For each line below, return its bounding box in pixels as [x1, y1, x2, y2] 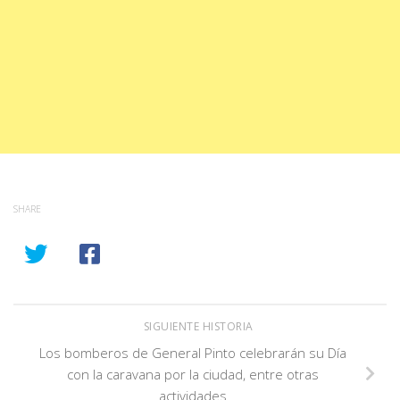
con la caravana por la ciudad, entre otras [67, 364, 319, 383]
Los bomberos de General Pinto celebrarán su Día [39, 343, 346, 362]
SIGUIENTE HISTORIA [143, 318, 257, 334]
